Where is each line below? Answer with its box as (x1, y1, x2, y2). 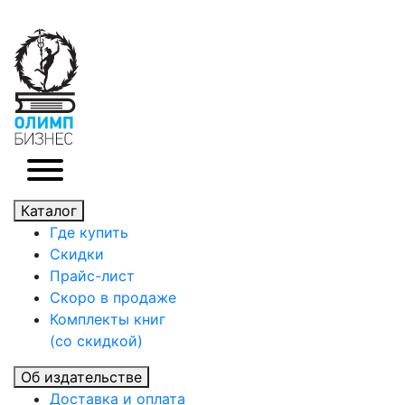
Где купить (50, 223, 128, 242)
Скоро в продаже (50, 288, 176, 307)
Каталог (21, 202, 77, 221)
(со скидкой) (50, 332, 143, 351)
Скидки (50, 245, 104, 264)
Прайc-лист (50, 267, 135, 286)
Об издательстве (21, 368, 142, 387)
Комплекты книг (50, 310, 165, 329)
